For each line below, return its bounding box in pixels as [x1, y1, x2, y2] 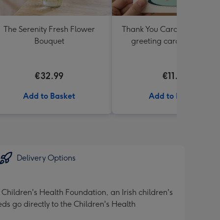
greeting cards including [131, 36, 219, 46]
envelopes [157, 48, 193, 57]
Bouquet [34, 36, 64, 46]
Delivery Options [17, 153, 76, 163]
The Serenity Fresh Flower [3, 25, 95, 34]
